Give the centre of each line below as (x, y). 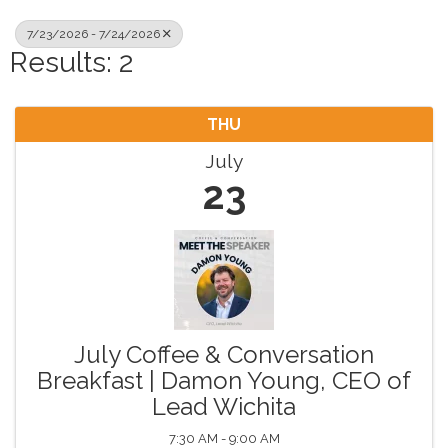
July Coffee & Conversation (224, 355)
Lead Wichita (224, 407)
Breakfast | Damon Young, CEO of (224, 381)
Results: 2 (71, 63)
